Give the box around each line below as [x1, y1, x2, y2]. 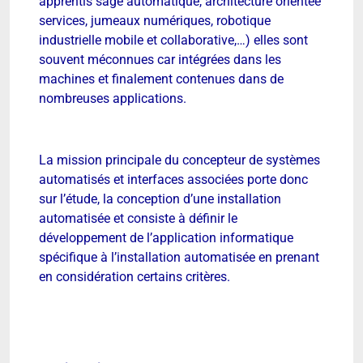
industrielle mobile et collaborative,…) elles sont [39, 32, 308, 48]
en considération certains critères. [39, 269, 230, 285]
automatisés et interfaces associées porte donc [39, 172, 308, 188]
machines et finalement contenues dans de [39, 70, 284, 87]
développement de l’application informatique [39, 230, 293, 246]
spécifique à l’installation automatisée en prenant [39, 250, 319, 266]
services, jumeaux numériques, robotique [39, 12, 271, 28]
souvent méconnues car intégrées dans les [39, 51, 281, 67]
